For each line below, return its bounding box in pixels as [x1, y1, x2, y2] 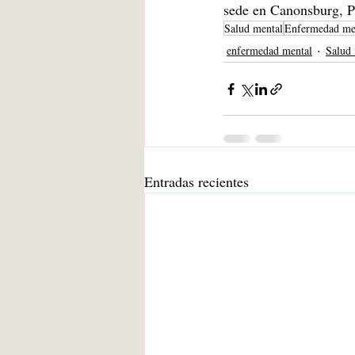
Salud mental [224, 21, 283, 36]
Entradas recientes [144, 172, 249, 191]
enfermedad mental [227, 42, 312, 58]
